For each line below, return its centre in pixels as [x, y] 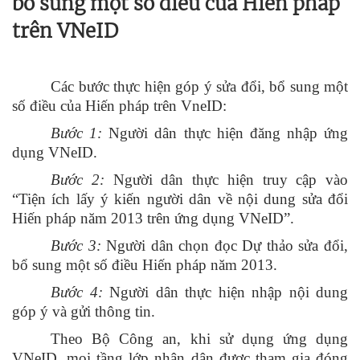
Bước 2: [78, 180]
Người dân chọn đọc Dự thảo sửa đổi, [225, 246]
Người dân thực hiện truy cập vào [226, 180]
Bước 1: [77, 133]
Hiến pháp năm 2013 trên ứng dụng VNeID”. [153, 219]
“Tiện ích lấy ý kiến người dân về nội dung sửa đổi [180, 199]
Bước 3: [76, 246]
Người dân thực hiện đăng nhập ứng [225, 133]
